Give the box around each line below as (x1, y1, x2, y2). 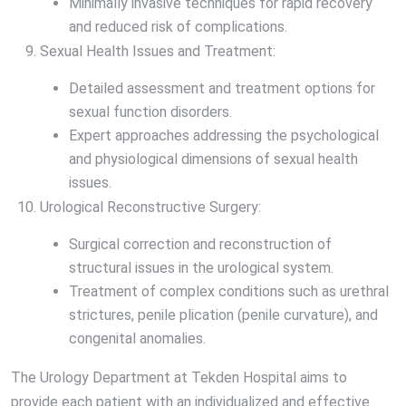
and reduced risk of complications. (69, 18, 287, 36)
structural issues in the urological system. (69, 259, 333, 277)
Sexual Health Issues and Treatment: (40, 43, 275, 61)
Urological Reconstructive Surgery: (40, 198, 261, 217)
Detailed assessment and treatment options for (69, 80, 375, 98)
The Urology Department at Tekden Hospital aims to (11, 369, 347, 387)
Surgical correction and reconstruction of (69, 236, 332, 254)
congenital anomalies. (69, 330, 206, 348)
